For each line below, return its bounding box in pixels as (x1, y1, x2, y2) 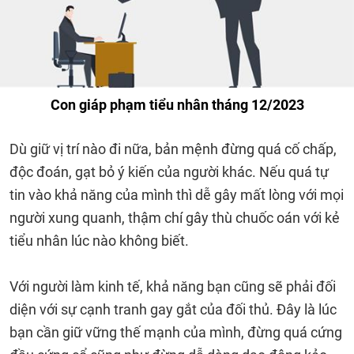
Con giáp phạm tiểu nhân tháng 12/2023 (50, 97, 304, 113)
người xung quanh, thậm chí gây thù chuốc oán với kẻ (9, 209, 340, 226)
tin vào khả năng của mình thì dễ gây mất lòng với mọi (9, 186, 344, 203)
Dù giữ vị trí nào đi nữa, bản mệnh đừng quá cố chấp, (9, 141, 337, 157)
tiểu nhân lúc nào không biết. (9, 232, 189, 249)
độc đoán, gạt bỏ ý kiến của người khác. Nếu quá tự (9, 164, 329, 180)
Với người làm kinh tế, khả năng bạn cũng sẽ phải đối (9, 278, 336, 295)
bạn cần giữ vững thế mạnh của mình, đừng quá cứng (9, 324, 342, 341)
